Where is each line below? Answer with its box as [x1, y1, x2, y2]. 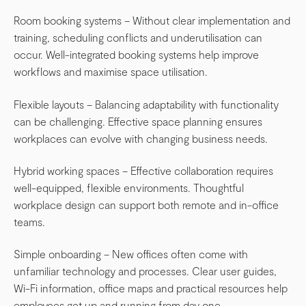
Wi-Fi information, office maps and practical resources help [14, 281, 288, 295]
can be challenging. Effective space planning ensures [14, 114, 262, 128]
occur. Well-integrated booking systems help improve [14, 48, 259, 61]
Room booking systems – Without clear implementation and [14, 14, 290, 27]
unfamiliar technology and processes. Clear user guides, [14, 264, 277, 278]
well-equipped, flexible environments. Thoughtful [14, 180, 244, 194]
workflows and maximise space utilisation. [14, 65, 208, 79]
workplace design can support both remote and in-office [14, 197, 279, 211]
